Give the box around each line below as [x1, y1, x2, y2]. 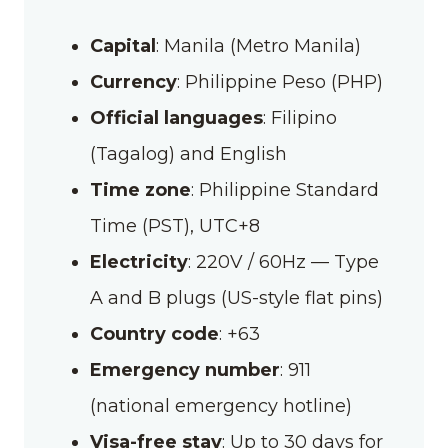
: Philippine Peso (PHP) [177, 70, 383, 93]
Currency [90, 70, 177, 93]
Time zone [90, 178, 191, 201]
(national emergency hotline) [90, 394, 352, 417]
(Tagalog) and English [90, 142, 287, 165]
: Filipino [263, 106, 337, 129]
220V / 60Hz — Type [196, 250, 379, 273]
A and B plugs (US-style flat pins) [90, 286, 383, 309]
